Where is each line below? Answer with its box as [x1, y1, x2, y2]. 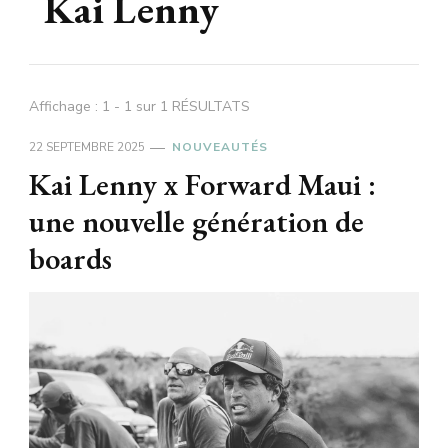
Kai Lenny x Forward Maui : [29, 165, 376, 205]
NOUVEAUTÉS [172, 139, 268, 156]
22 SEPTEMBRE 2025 [29, 139, 145, 156]
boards [29, 239, 112, 279]
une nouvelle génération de [29, 202, 364, 242]
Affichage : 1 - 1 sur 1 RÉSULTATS [29, 97, 250, 117]
